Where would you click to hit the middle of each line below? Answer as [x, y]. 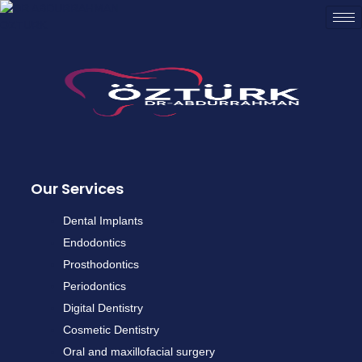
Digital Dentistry [103, 308]
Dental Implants [103, 221]
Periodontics [95, 286]
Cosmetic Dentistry [111, 330]
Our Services [77, 189]
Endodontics [95, 242]
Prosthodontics [101, 264]
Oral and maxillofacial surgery [139, 351]
